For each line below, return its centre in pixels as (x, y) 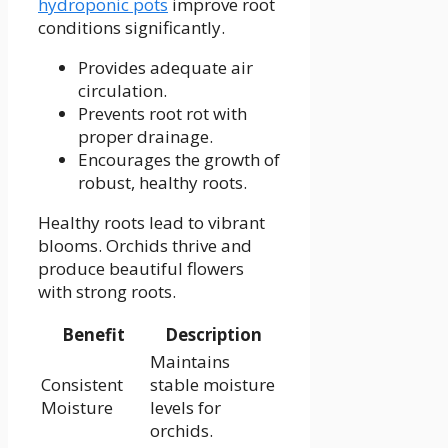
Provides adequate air (165, 67)
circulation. (122, 90)
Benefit (93, 334)
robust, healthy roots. (162, 182)
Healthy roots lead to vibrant (151, 222)
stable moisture (212, 384)
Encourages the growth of (179, 159)
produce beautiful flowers (141, 268)
